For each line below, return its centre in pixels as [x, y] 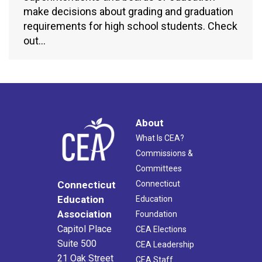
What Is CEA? [160, 138]
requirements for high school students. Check [130, 26]
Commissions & [164, 153]
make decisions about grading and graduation [128, 11]
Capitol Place [85, 229]
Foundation [156, 214]
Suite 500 [77, 243]
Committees [159, 168]
